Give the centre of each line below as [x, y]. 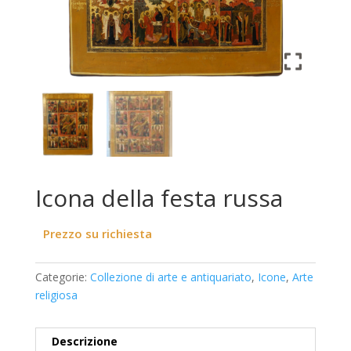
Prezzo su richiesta [97, 233]
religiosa [56, 295]
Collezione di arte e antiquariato [170, 277]
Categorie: [62, 277]
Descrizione [84, 341]
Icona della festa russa [159, 197]
